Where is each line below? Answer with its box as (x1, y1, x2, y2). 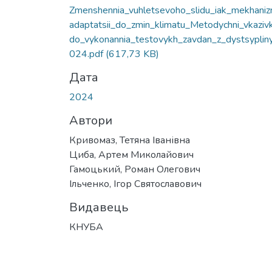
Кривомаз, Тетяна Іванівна (69, 133, 190, 147)
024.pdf (69, 47, 106, 61)
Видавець (69, 199, 128, 216)
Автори (69, 112, 112, 129)
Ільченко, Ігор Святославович (69, 177, 202, 191)
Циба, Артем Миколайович (69, 148, 194, 161)
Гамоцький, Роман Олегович (69, 162, 200, 176)
